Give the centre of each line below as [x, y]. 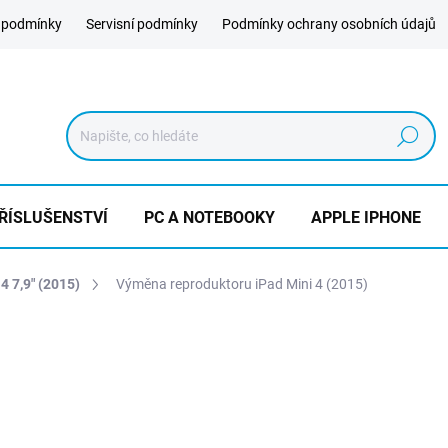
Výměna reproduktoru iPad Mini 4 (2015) [242, 284]
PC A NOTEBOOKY [209, 217]
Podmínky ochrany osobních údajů [329, 24]
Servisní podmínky [142, 24]
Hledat [408, 136]
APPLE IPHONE [366, 217]
